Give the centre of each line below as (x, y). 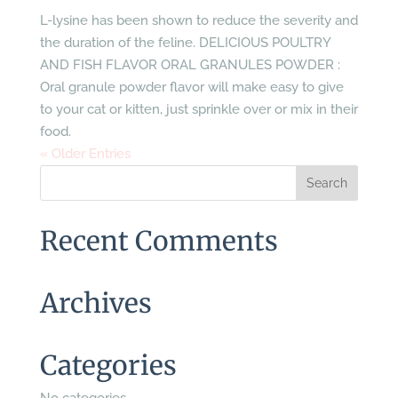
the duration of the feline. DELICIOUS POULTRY (185, 43)
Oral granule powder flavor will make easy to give (191, 87)
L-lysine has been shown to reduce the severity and (199, 20)
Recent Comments (159, 241)
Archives (96, 303)
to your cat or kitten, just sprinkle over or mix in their (199, 109)
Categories (108, 365)
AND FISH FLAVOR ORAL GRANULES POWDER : (190, 65)
